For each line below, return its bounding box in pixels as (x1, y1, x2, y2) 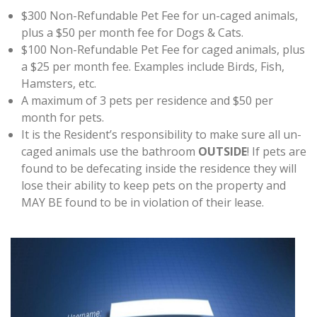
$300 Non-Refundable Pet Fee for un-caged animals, (21, 8, 298, 23)
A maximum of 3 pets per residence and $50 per (21, 93, 273, 108)
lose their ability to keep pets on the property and (21, 178, 286, 193)
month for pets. (21, 110, 104, 125)
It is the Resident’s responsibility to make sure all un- (21, 127, 301, 142)
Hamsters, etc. (21, 76, 96, 91)
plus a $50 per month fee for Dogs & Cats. (21, 25, 243, 40)
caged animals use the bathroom (21, 144, 198, 159)
